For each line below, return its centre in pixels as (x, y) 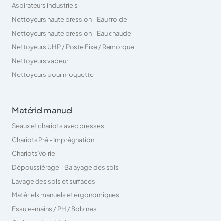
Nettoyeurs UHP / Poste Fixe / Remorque (73, 47)
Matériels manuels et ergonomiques (66, 195)
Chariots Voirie (34, 153)
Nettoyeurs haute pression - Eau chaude (72, 33)
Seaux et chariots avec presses (58, 126)
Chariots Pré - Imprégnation (53, 139)
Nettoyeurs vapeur (40, 60)
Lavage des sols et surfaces (54, 181)
